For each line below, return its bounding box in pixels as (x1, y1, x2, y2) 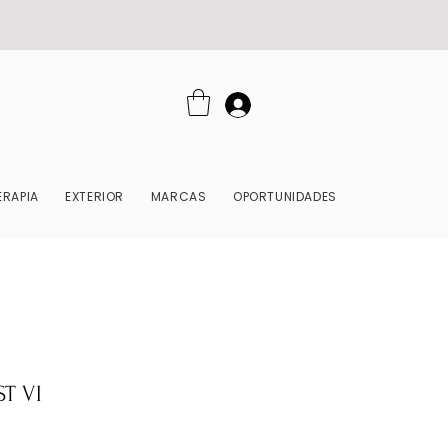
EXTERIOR (65, 188, 125, 205)
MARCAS (150, 188, 207, 205)
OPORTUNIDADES (232, 188, 337, 205)
